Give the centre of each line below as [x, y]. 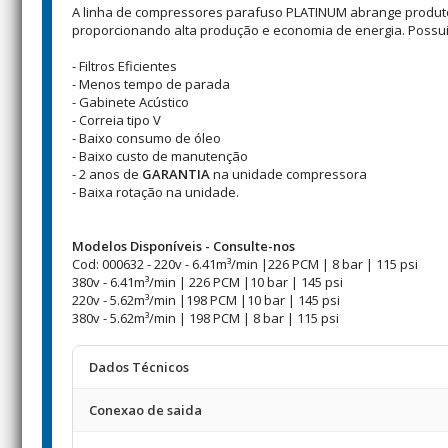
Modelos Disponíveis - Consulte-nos [183, 246]
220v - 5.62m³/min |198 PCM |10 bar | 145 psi [206, 300]
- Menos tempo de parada [151, 84]
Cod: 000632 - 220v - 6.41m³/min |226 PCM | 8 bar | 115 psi [245, 264]
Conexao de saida [145, 410]
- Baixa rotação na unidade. [155, 192]
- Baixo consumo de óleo [146, 138]
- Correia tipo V [116, 120]
